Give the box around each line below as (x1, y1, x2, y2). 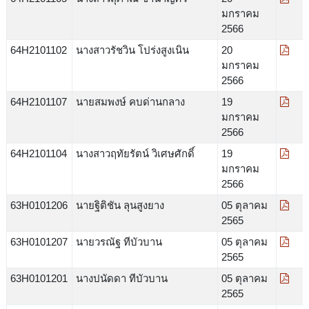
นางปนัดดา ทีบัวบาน (75, 272, 168, 284)
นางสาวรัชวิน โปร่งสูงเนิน (75, 43, 189, 56)
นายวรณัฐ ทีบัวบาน (75, 235, 162, 248)
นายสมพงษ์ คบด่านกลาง (75, 95, 185, 108)
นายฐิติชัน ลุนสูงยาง (75, 199, 164, 211)
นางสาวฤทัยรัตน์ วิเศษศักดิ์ (75, 147, 195, 159)
